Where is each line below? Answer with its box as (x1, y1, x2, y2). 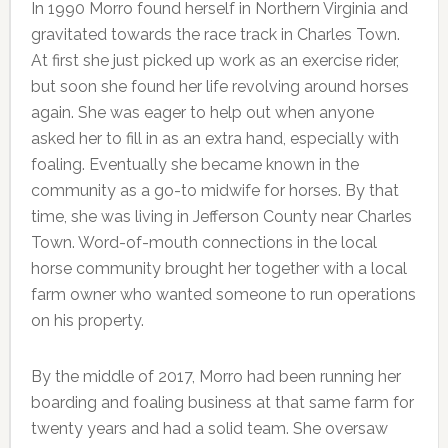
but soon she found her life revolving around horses (30, 76, 409, 96)
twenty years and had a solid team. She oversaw (30, 418, 388, 438)
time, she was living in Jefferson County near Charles (30, 206, 412, 226)
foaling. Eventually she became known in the (30, 154, 359, 174)
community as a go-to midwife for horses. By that (30, 180, 399, 200)
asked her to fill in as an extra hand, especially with (30, 128, 399, 148)
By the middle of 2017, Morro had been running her (30, 366, 401, 386)
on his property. (30, 310, 144, 330)
